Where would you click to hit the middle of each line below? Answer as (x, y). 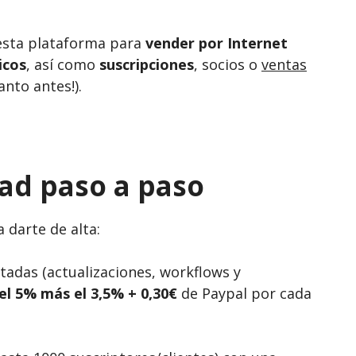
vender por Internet (217, 43)
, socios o (228, 65)
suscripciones (147, 65)
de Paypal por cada (244, 294)
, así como (63, 65)
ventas (284, 65)
